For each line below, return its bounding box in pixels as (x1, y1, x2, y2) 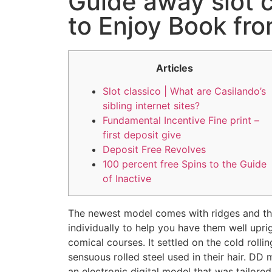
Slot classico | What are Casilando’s (103, 85, 266, 98)
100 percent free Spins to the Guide (103, 158, 267, 171)
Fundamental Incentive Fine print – (103, 114, 259, 127)
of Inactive (103, 172, 151, 185)
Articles (155, 62, 193, 74)
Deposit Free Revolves (103, 143, 206, 156)
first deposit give (103, 129, 181, 141)
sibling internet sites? (103, 100, 200, 112)
